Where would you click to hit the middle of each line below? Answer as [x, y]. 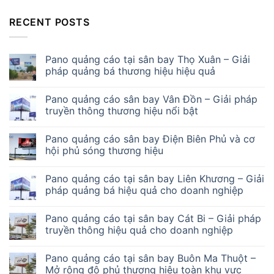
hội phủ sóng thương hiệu [104, 151]
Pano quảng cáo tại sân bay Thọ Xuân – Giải [148, 60]
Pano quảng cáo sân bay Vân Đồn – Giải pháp [151, 99]
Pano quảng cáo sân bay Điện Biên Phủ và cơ [150, 139]
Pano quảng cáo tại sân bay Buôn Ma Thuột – [150, 258]
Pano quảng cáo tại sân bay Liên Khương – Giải [155, 179]
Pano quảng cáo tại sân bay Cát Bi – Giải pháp [153, 219]
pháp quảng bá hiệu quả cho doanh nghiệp [144, 191]
